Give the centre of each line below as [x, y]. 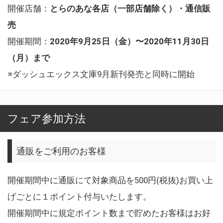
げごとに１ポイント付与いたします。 [79, 196]
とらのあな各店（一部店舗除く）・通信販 [130, 9]
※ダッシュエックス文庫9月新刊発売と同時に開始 [101, 74]
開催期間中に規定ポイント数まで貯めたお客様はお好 [109, 213]
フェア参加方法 [47, 119]
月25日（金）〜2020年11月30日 [146, 42]
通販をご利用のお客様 [61, 151]
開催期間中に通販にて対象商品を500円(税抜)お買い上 [110, 180]
